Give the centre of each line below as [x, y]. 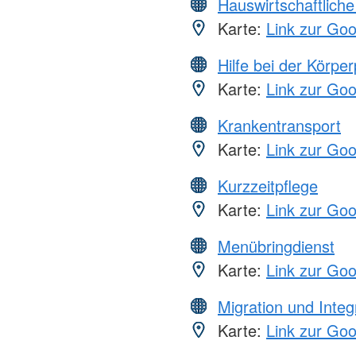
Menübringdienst [276, 246]
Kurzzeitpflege [268, 185]
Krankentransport [279, 125]
